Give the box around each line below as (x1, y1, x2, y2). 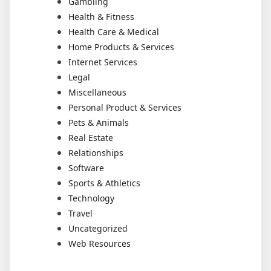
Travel (68, 207, 93, 219)
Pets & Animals (68, 117, 129, 128)
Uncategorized (68, 223, 128, 234)
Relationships (68, 147, 123, 158)
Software (68, 162, 104, 174)
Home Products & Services (68, 41, 174, 53)
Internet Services (68, 56, 137, 68)
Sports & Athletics (68, 177, 140, 189)
